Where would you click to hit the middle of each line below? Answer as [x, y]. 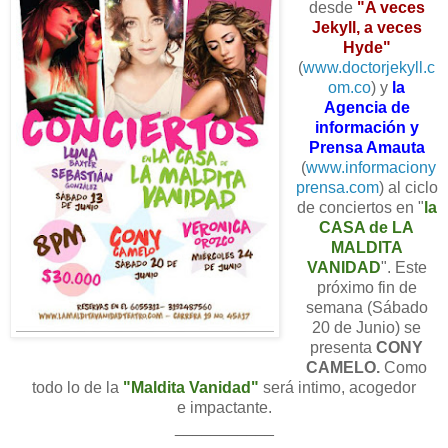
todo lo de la [77, 388]
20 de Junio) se [367, 328]
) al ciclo [408, 188]
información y [366, 128]
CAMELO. [343, 368]
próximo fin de [366, 288]
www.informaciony [371, 168]
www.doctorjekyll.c [369, 68]
